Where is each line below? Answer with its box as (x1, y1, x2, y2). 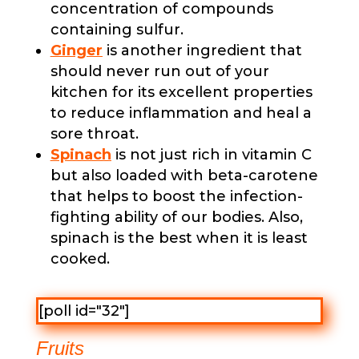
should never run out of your (50, 63, 269, 81)
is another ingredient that (102, 42, 302, 60)
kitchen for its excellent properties (50, 83, 313, 102)
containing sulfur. (50, 21, 184, 39)
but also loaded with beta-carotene (50, 167, 318, 185)
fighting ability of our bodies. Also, (50, 208, 303, 227)
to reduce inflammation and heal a (50, 104, 312, 123)
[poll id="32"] (38, 302, 130, 321)
